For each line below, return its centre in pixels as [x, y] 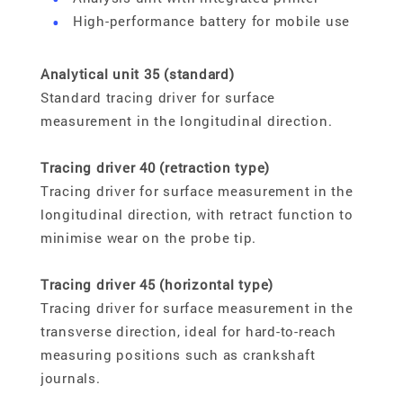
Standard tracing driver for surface [158, 98]
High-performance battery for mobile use [211, 21]
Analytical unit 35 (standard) [137, 74]
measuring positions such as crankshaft [178, 355]
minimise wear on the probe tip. [148, 238]
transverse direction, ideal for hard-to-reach [188, 331]
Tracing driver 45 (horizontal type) [157, 285]
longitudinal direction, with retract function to [197, 215]
